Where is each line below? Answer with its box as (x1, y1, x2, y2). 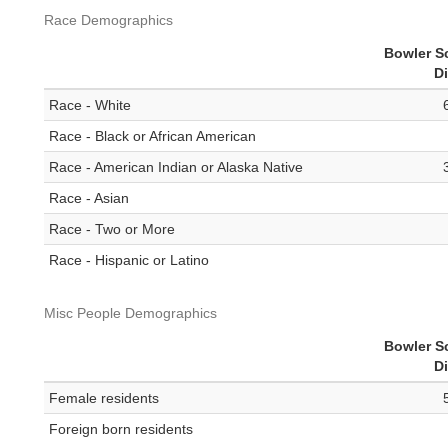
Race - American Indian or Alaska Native (49, 159, 303, 176)
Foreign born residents (49, 421, 193, 438)
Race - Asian (49, 190, 129, 207)
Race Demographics (44, 12, 173, 29)
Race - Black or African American (49, 128, 256, 145)
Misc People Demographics (44, 305, 217, 322)
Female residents (49, 390, 159, 407)
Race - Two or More (49, 221, 175, 238)
